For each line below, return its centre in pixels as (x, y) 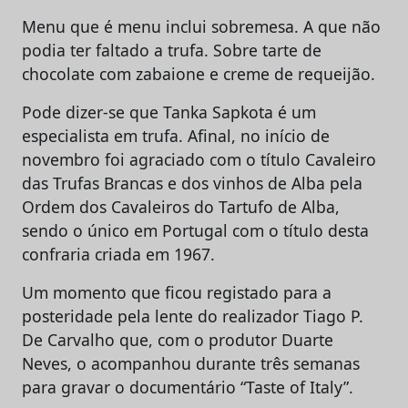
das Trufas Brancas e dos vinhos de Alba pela (192, 183)
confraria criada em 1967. (118, 254)
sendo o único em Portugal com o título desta (195, 230)
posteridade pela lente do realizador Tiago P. (193, 316)
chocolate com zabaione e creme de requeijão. (199, 73)
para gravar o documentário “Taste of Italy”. (188, 387)
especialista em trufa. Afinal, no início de (176, 135)
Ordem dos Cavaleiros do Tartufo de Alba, (181, 206)
